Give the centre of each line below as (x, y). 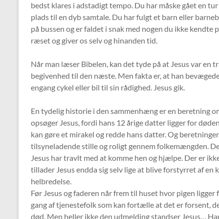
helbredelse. (51, 181)
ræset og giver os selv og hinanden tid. (94, 40)
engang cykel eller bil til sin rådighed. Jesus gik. (108, 87)
